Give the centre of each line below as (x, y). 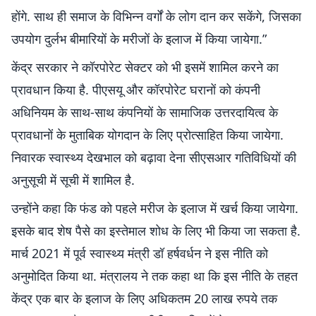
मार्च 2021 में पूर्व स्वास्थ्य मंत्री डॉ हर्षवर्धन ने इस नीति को (140, 253)
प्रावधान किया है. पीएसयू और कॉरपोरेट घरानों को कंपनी (136, 90)
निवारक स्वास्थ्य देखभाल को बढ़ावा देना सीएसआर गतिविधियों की (154, 157)
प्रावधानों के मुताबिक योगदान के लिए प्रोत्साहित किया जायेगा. (147, 135)
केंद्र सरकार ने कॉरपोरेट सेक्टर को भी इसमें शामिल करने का (145, 67)
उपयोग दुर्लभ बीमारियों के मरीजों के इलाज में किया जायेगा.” (139, 39)
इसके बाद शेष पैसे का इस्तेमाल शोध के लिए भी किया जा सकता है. (156, 231)
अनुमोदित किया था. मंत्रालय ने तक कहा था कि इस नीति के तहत (154, 276)
